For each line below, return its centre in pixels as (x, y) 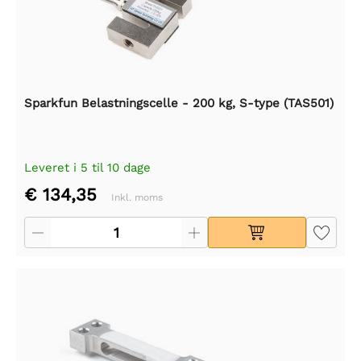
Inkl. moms (137, 197)
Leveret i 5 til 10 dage (87, 167)
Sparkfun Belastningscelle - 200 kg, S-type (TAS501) (179, 103)
